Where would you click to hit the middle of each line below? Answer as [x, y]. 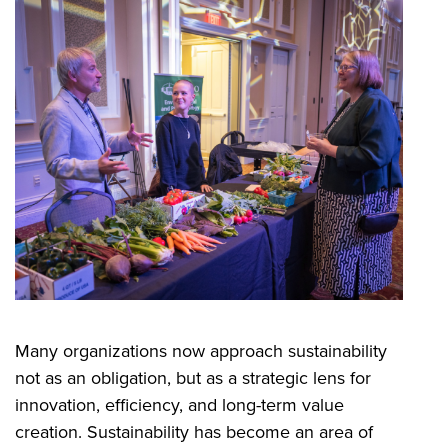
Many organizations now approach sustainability [201, 350]
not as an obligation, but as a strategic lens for [193, 377]
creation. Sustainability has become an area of [194, 431]
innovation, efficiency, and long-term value [179, 404]
